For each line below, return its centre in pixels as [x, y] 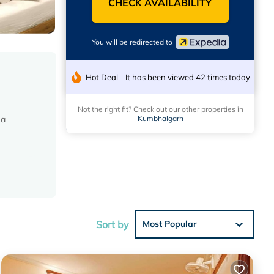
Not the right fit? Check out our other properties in [160, 109]
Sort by [113, 224]
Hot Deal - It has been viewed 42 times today [168, 77]
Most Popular [170, 224]
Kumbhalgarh [160, 118]
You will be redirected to [134, 42]
